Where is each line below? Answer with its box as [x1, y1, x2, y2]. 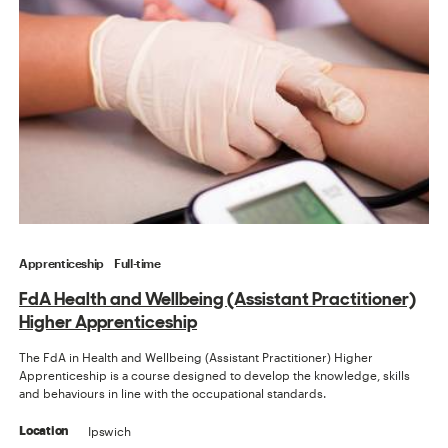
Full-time [114, 256, 161, 271]
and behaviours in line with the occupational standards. [19, 386, 327, 401]
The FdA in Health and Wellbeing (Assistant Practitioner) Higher [19, 350, 374, 365]
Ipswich [88, 424, 131, 439]
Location [19, 425, 69, 438]
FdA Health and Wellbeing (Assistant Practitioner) [19, 286, 417, 312]
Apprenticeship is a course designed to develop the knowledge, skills [19, 368, 411, 383]
